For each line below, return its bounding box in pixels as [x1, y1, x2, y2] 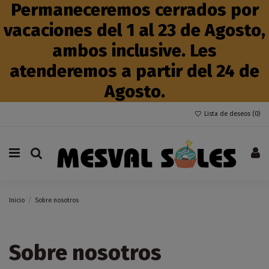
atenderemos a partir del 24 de [10, 61, 259, 82]
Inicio [9, 196, 25, 204]
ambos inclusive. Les [52, 40, 217, 61]
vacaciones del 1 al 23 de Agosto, [4, 20, 265, 41]
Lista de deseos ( [202, 110, 255, 118]
